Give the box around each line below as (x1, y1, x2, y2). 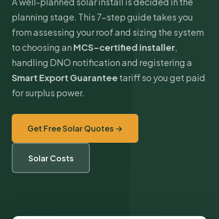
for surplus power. (12, 87, 85, 98)
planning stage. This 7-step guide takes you (12, 11, 193, 22)
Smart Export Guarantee (12, 72, 118, 83)
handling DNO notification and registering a (12, 57, 192, 68)
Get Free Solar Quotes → (27, 123, 123, 133)
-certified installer (93, 42, 175, 53)
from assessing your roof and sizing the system (12, 26, 204, 38)
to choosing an (12, 42, 73, 53)
